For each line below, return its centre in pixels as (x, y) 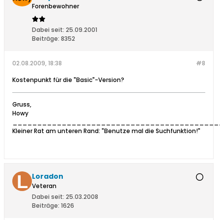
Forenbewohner (55, 6)
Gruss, (22, 105)
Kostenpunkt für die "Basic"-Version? (68, 80)
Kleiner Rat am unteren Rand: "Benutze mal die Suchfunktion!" (106, 131)
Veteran (44, 186)
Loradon (48, 177)
